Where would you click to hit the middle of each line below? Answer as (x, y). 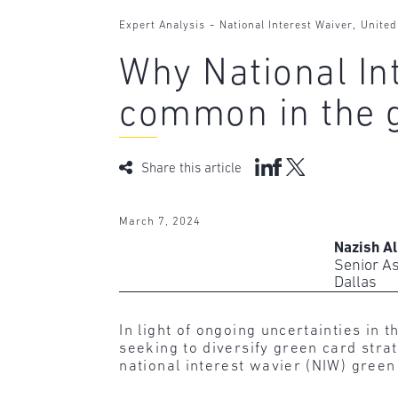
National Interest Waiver (287, 26)
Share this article (192, 169)
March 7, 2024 (160, 221)
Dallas (356, 283)
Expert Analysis (163, 26)
